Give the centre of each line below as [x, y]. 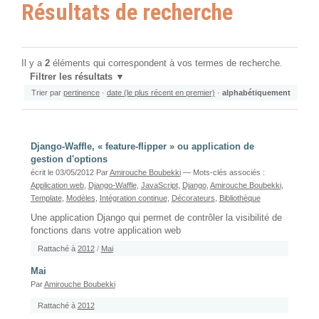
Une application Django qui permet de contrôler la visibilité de [156, 218]
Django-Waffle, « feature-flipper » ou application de [142, 146]
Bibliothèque [240, 198]
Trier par [46, 92]
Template [46, 198]
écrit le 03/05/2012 [63, 172]
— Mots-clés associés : [224, 172]
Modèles [80, 198]
